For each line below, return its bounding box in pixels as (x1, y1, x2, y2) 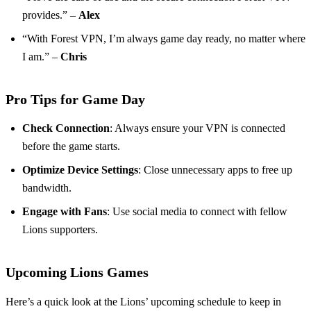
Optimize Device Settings (22, 164, 138, 176)
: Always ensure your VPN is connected (110, 122, 285, 135)
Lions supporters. (22, 224, 98, 236)
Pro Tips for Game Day (6, 92, 145, 108)
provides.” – (22, 9, 78, 22)
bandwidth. (22, 182, 72, 194)
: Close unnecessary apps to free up (138, 164, 292, 176)
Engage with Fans (22, 205, 107, 218)
